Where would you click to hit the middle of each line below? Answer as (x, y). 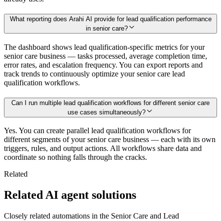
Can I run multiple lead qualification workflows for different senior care (110, 103)
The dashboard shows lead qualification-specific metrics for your (104, 47)
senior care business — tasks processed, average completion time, (106, 56)
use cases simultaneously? (107, 112)
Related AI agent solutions (70, 195)
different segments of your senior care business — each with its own (110, 140)
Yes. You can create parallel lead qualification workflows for (97, 131)
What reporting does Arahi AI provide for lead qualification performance (110, 19)
